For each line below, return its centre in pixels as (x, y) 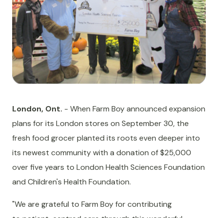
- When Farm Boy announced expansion (134, 109)
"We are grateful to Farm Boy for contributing (92, 204)
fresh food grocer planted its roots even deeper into (106, 138)
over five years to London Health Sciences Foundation (109, 167)
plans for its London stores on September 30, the (100, 124)
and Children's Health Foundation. (72, 182)
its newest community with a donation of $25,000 (102, 153)
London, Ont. (37, 109)
